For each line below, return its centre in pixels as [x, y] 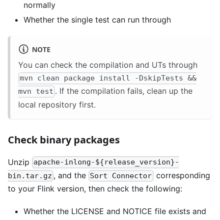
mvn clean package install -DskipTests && [108, 78]
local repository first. [57, 104]
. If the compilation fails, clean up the [124, 91]
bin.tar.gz [30, 176]
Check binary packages [64, 139]
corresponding [182, 175]
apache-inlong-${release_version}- [107, 162]
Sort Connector [121, 176]
